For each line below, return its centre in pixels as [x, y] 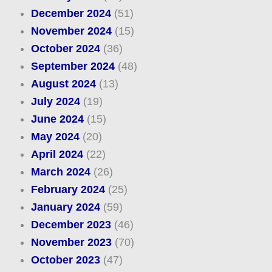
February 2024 [68, 190]
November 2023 [71, 243]
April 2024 [57, 155]
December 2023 [71, 225]
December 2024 [71, 14]
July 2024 [55, 102]
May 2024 [55, 137]
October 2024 [65, 49]
